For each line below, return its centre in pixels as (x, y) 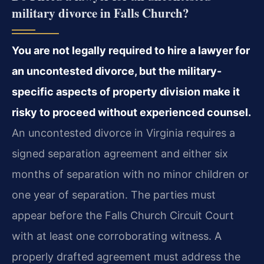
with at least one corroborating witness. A (117, 236)
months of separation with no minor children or (130, 174)
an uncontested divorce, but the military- (117, 71)
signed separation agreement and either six (120, 153)
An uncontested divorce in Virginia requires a (123, 133)
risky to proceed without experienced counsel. (131, 112)
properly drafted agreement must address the (126, 256)
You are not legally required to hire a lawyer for (131, 50)
